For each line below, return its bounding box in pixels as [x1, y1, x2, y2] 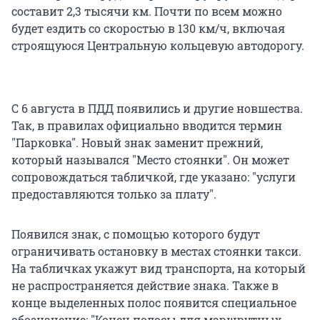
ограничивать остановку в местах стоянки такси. [11, 243, 301, 259]
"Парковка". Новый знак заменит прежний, [11, 134, 263, 150]
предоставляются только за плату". [11, 186, 216, 201]
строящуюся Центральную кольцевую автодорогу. [11, 37, 304, 53]
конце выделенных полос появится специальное [11, 294, 296, 310]
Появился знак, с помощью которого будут [11, 226, 260, 241]
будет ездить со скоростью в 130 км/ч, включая [11, 20, 285, 36]
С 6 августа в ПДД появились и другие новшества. [11, 100, 303, 116]
